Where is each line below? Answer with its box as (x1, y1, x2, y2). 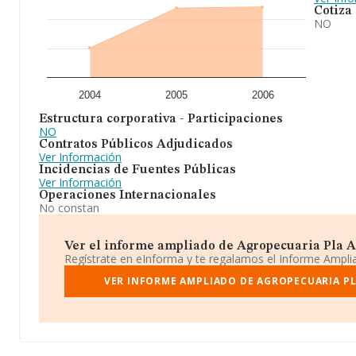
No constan (39, 200, 99, 215)
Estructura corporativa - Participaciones (39, 113, 283, 126)
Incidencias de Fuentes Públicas (39, 164, 236, 176)
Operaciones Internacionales (39, 189, 216, 202)
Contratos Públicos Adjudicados (39, 138, 233, 151)
